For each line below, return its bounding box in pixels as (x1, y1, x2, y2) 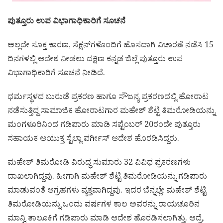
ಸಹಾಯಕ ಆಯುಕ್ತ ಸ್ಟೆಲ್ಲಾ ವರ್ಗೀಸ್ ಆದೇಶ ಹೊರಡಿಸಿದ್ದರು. (7, 133, 179, 147)
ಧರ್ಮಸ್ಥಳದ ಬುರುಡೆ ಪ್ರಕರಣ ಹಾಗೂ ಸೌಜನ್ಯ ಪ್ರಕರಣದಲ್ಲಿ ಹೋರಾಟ (7, 92, 209, 105)
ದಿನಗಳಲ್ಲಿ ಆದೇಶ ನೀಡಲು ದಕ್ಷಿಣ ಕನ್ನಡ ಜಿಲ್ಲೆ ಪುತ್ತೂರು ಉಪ (7, 54, 183, 67)
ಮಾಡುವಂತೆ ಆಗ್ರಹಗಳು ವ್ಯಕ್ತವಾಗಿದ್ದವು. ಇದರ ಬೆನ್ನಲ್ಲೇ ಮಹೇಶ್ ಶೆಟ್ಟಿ (7, 185, 206, 199)
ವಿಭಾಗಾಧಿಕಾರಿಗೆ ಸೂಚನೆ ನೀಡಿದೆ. (7, 68, 105, 81)
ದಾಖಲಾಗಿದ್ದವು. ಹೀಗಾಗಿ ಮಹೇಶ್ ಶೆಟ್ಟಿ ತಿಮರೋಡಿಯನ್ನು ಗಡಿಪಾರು (7, 171, 207, 185)
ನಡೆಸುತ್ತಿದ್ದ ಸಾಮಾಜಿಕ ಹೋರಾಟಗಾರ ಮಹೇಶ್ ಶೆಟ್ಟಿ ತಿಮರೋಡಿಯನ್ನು (7, 106, 215, 119)
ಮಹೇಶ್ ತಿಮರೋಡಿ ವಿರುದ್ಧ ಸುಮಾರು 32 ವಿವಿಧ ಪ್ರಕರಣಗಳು (7, 157, 191, 171)
